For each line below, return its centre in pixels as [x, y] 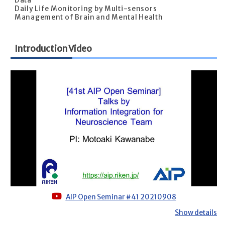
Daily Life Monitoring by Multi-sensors [86, 9]
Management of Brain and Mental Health [89, 17]
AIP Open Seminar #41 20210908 [121, 197]
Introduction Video [53, 49]
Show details [196, 212]
